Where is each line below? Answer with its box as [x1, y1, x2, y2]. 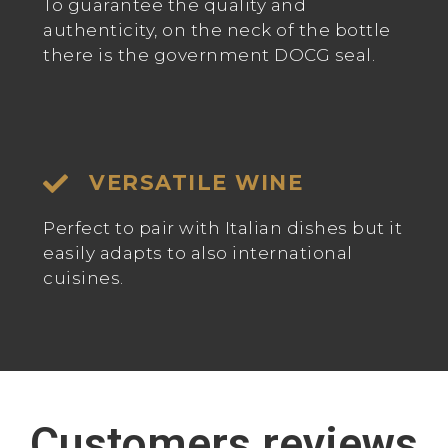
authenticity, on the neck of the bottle [43, 19, 391, 40]
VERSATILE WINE [89, 170, 304, 196]
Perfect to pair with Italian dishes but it [43, 217, 402, 238]
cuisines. [43, 267, 128, 288]
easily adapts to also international [43, 242, 353, 263]
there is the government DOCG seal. [43, 44, 375, 65]
